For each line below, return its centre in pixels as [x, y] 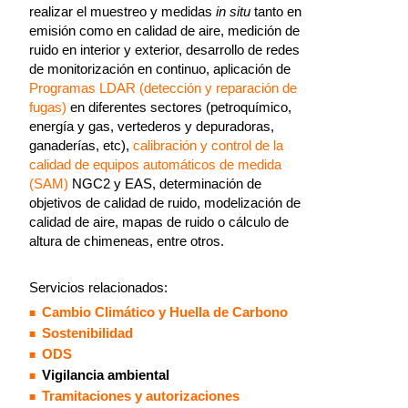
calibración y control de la [208, 145]
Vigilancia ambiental [106, 375]
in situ [233, 11]
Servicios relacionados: [98, 287]
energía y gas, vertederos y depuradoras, [152, 126]
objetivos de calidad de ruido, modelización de [165, 203]
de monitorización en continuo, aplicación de [160, 69]
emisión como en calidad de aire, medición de [164, 31]
